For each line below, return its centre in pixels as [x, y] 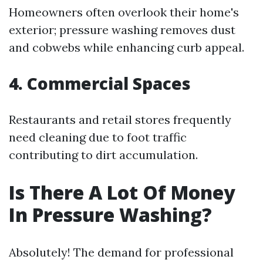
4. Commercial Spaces [100, 83]
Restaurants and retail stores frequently [120, 119]
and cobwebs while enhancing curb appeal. [127, 47]
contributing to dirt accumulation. [103, 155]
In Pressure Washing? [110, 215]
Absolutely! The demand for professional [121, 252]
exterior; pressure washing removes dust [122, 30]
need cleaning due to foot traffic [98, 137]
